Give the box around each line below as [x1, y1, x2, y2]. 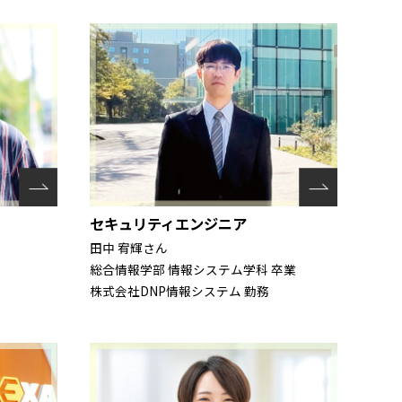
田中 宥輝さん [90, 239, 168, 258]
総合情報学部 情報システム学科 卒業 [90, 260, 296, 279]
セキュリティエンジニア [90, 213, 247, 235]
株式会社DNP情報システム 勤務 [90, 282, 269, 301]
